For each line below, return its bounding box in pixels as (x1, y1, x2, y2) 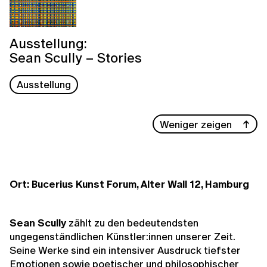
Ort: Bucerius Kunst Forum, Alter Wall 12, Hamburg (10, 176, 249, 191)
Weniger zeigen (160, 116, 232, 132)
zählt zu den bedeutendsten (66, 215, 198, 231)
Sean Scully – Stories (10, 47, 142, 67)
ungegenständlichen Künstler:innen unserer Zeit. (10, 229, 235, 244)
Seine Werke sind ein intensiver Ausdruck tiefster (10, 243, 241, 258)
